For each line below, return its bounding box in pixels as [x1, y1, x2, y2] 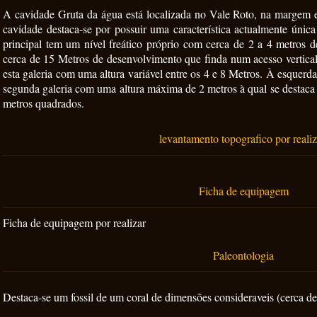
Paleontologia [213, 248, 274, 263]
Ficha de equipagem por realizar [3, 215, 146, 230]
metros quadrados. [3, 96, 84, 110]
